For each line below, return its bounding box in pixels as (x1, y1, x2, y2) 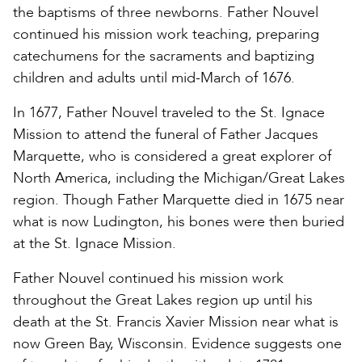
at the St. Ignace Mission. (13, 233, 176, 254)
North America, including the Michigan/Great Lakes (13, 167, 345, 188)
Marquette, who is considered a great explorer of (13, 145, 331, 166)
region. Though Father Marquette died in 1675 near (13, 189, 344, 210)
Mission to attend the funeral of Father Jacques (13, 124, 318, 145)
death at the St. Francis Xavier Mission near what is (13, 311, 339, 332)
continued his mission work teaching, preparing (13, 23, 319, 44)
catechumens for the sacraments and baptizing (13, 45, 314, 66)
